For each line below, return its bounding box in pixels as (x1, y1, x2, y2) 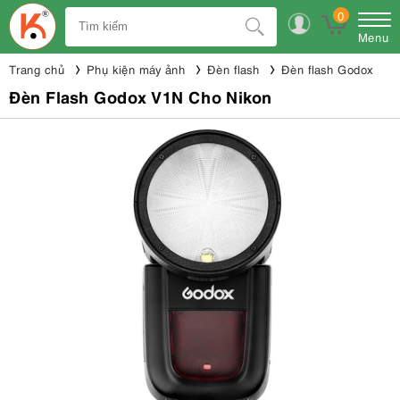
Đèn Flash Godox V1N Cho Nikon (9, 85, 272, 107)
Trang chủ (9, 61, 65, 77)
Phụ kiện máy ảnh (87, 61, 186, 77)
